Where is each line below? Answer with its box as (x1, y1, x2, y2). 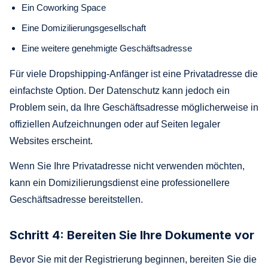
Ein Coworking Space (22, 2, 106, 13)
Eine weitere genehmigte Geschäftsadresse (22, 42, 192, 53)
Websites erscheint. (10, 135, 93, 146)
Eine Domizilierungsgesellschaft (22, 22, 146, 33)
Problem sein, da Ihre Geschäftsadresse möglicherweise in (10, 102, 258, 112)
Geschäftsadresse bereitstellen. (10, 194, 143, 205)
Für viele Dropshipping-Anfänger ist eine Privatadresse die (10, 68, 258, 79)
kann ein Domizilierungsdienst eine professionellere (10, 177, 230, 188)
